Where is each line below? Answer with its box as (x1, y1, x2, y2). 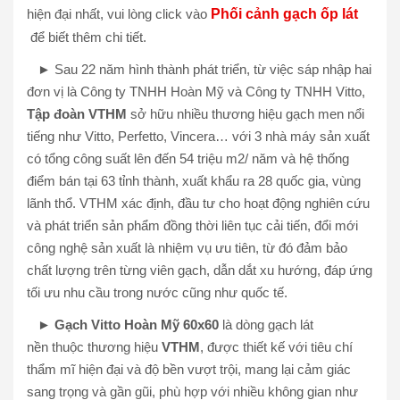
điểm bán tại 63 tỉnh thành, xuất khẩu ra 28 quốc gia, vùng (27, 173, 361, 188)
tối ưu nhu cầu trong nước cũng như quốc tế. (27, 285, 287, 300)
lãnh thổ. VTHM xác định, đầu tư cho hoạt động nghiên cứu (27, 196, 370, 211)
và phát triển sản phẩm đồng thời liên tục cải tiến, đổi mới (27, 218, 358, 233)
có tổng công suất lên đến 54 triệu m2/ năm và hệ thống (27, 151, 349, 166)
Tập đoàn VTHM (27, 106, 127, 121)
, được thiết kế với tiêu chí (200, 339, 353, 354)
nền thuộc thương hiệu (27, 339, 162, 354)
